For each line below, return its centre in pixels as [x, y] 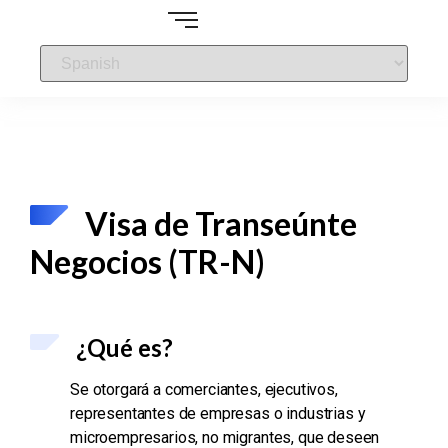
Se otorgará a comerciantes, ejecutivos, [204, 389]
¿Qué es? [124, 347]
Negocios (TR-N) [147, 261]
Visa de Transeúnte [221, 223]
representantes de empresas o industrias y [218, 413]
